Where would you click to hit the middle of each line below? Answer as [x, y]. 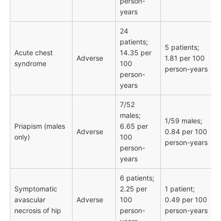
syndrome [30, 64]
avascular [30, 200]
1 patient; [180, 189]
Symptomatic [36, 189]
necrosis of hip [38, 211]
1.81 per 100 [185, 58]
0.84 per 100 [186, 132]
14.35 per [136, 53]
